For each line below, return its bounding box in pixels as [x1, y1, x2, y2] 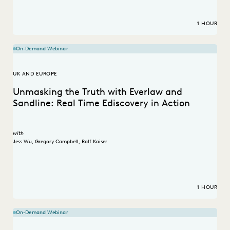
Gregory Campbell [35, 138, 79, 145]
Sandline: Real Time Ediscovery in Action [13, 98, 190, 109]
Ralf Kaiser [82, 138, 107, 145]
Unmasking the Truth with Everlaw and [13, 86, 182, 98]
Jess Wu [13, 138, 32, 145]
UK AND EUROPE [13, 70, 57, 78]
